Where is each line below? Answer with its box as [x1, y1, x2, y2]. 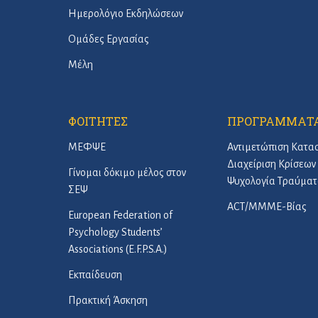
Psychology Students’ [68, 226, 163, 238]
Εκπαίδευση [68, 269, 122, 280]
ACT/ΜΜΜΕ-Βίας [227, 201, 307, 212]
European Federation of [68, 209, 172, 221]
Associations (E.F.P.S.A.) [68, 243, 168, 255]
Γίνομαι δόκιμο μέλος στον [68, 167, 186, 178]
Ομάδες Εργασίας [68, 33, 149, 45]
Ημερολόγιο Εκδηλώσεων [68, 8, 183, 19]
